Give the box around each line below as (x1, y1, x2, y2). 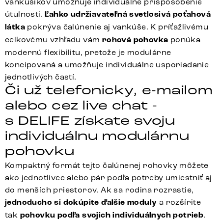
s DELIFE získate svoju (5, 113, 175, 129)
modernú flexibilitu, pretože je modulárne (5, 48, 171, 57)
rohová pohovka (102, 35, 168, 45)
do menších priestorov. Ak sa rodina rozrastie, (5, 185, 194, 195)
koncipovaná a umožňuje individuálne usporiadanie (5, 60, 209, 70)
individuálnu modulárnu (5, 128, 190, 144)
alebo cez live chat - (5, 98, 158, 114)
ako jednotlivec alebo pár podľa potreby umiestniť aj (5, 173, 212, 183)
